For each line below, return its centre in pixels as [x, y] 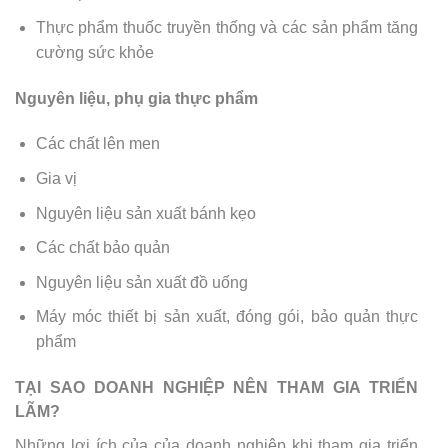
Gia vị [56, 178]
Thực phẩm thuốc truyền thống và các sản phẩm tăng [226, 27]
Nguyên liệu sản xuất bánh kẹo [145, 213]
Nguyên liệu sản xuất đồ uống [141, 282]
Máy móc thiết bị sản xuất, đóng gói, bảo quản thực [226, 317]
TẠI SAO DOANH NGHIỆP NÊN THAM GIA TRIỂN [216, 388]
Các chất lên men [97, 144]
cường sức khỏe [94, 52]
